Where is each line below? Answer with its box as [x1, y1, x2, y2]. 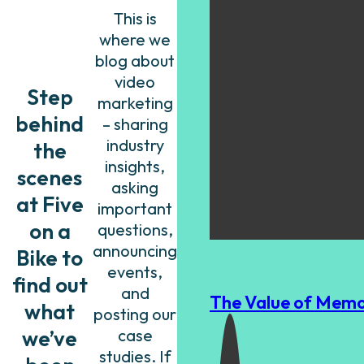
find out [11, 271, 88, 298]
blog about [95, 50, 175, 71]
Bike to [16, 244, 83, 271]
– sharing [102, 114, 168, 135]
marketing [97, 93, 173, 114]
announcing [93, 240, 177, 262]
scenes [17, 163, 82, 191]
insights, [105, 156, 165, 177]
